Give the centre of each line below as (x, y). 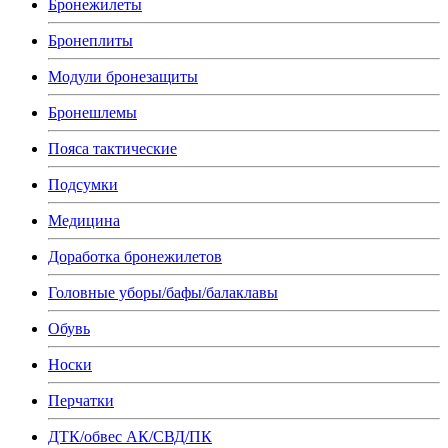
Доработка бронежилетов (135, 256)
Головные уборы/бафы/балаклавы (163, 292)
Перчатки (81, 400)
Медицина (84, 220)
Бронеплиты (90, 40)
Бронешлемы (92, 112)
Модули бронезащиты (123, 76)
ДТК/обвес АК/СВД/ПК (130, 436)
